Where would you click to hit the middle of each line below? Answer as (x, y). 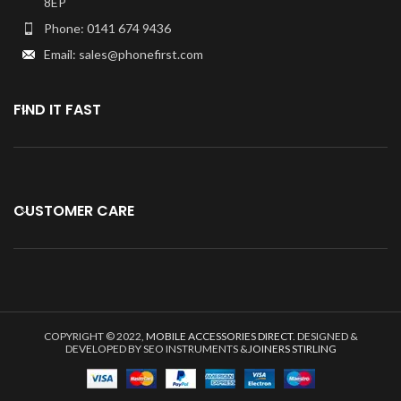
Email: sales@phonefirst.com (124, 54)
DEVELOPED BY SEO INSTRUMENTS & (156, 349)
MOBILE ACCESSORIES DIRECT (219, 336)
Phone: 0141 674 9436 (107, 28)
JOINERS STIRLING (292, 349)
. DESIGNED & (325, 336)
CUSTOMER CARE (74, 211)
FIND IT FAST (57, 110)
